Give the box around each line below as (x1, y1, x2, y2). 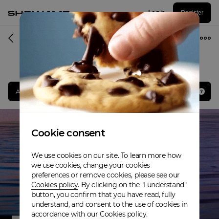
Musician (92, 33, 127, 43)
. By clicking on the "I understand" (78, 180, 187, 189)
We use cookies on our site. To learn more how (31, 151, 182, 160)
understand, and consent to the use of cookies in (31, 199, 188, 209)
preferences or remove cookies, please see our (31, 170, 180, 179)
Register (181, 9, 203, 16)
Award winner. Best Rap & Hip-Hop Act (16, 87, 131, 95)
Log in (148, 9, 165, 16)
